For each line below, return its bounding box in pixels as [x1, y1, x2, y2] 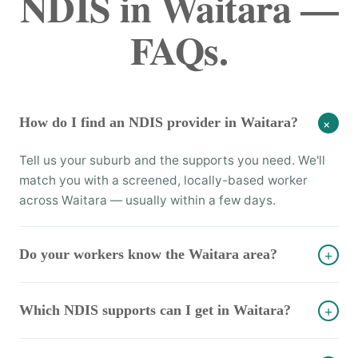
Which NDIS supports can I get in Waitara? [19, 302, 291, 318]
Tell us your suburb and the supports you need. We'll [19, 153, 325, 168]
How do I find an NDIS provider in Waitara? [19, 114, 298, 130]
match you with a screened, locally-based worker [19, 173, 308, 188]
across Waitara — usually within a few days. [19, 193, 276, 208]
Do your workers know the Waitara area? [19, 246, 277, 262]
